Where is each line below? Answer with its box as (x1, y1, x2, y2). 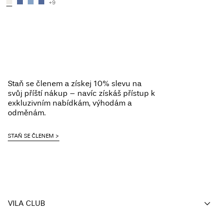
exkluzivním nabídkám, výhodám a (8, 98, 132, 108)
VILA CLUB (8, 199, 45, 208)
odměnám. (8, 108, 46, 117)
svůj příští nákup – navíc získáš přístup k (8, 89, 155, 98)
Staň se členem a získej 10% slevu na (8, 79, 142, 88)
